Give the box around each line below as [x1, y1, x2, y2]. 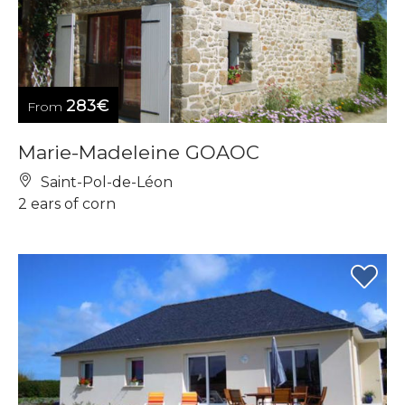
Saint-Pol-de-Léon [37, 173, 173, 191]
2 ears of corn [18, 194, 116, 212]
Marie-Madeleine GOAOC [18, 140, 259, 164]
